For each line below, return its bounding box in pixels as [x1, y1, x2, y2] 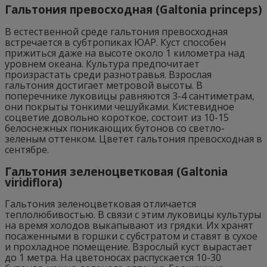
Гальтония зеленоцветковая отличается [5, 197, 196, 211]
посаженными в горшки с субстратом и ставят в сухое [5, 229, 257, 243]
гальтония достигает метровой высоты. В [5, 78, 203, 92]
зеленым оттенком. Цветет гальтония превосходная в [5, 132, 262, 145]
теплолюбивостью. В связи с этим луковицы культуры [5, 208, 261, 222]
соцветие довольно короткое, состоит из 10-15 [5, 110, 229, 124]
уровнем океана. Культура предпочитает [5, 57, 200, 70]
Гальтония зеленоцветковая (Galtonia [5, 163, 228, 179]
